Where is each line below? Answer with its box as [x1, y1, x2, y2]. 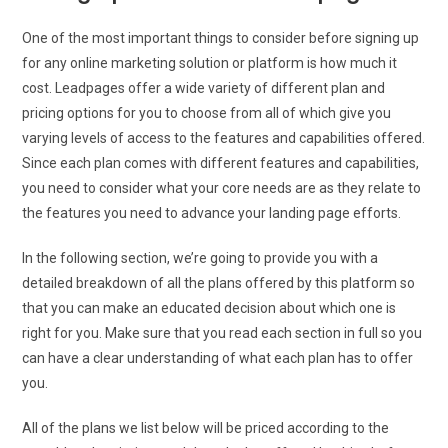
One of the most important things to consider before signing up [22, 29, 420, 46]
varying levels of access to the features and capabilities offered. [22, 129, 426, 146]
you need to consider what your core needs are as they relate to [22, 179, 422, 196]
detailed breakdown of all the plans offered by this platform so [22, 274, 416, 291]
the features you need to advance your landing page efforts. [22, 204, 402, 221]
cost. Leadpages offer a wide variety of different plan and [22, 79, 386, 96]
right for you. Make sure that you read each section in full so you [22, 324, 423, 341]
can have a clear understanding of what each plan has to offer [22, 349, 414, 366]
